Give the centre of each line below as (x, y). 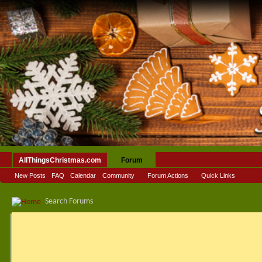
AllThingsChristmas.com (60, 161)
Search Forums (69, 202)
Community (118, 176)
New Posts (30, 176)
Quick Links (218, 176)
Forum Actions (168, 176)
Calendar (83, 176)
